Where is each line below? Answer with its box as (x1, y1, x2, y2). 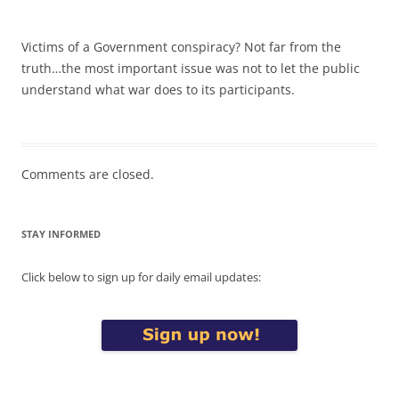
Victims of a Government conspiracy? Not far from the (21, 37, 341, 55)
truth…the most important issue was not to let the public (21, 59, 360, 77)
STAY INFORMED (21, 226, 101, 240)
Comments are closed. (21, 165, 154, 183)
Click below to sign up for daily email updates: (21, 268, 261, 285)
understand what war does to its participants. (21, 80, 295, 98)
